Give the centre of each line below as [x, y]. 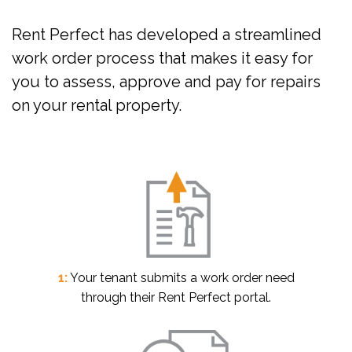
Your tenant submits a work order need [181, 277]
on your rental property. [97, 105]
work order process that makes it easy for [162, 58]
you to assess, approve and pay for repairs [166, 81]
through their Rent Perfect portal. [176, 297]
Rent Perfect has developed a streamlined [167, 34]
